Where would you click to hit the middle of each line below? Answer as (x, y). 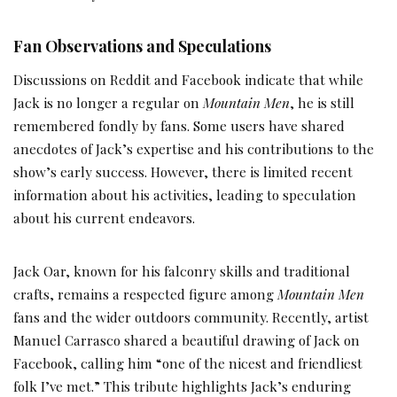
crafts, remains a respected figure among (145, 293)
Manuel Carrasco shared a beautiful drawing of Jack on (187, 339)
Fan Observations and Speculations (142, 46)
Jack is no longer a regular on (108, 102)
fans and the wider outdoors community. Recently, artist (191, 316)
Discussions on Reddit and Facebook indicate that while (188, 79)
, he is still (322, 102)
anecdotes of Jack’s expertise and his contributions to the (194, 148)
